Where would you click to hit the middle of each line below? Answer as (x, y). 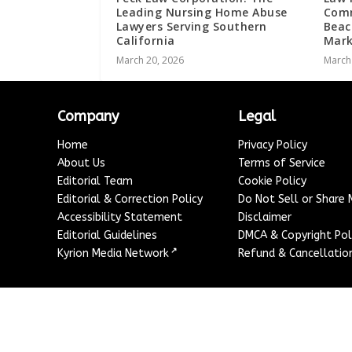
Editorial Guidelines (108, 236)
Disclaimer (265, 218)
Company (88, 117)
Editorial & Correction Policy (130, 200)
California (145, 41)
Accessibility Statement (120, 218)
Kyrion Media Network (114, 254)
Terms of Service (282, 163)
